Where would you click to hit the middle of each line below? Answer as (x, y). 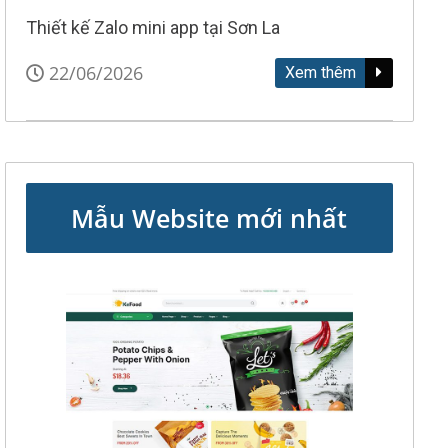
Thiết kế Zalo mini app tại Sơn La (152, 27)
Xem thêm (322, 72)
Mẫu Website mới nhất (209, 218)
